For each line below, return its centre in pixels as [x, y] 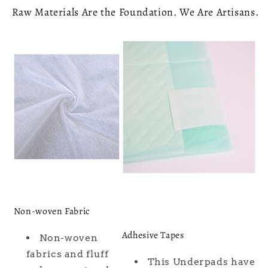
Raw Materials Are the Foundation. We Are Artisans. [135, 12]
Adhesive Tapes [153, 235]
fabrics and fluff [67, 254]
